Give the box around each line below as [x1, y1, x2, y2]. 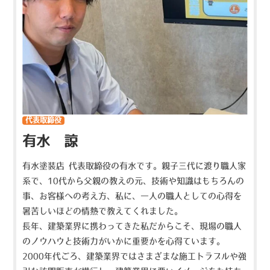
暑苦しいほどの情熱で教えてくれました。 [22, 206, 183, 215]
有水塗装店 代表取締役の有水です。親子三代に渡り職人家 [22, 161, 246, 170]
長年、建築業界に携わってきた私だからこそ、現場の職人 [22, 221, 242, 230]
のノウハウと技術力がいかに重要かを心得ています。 [22, 236, 225, 245]
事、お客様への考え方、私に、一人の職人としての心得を [22, 191, 242, 200]
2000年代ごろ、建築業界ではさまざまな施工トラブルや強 [22, 251, 247, 260]
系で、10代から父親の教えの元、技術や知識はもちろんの [22, 176, 245, 185]
